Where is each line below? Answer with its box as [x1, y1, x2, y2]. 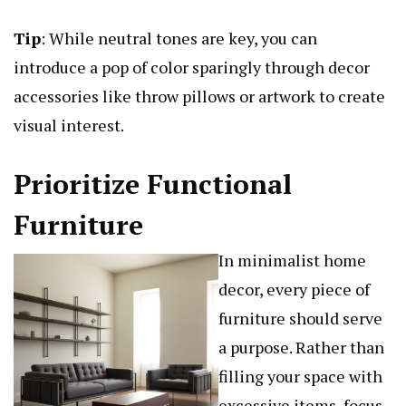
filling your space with [218, 365, 382, 388]
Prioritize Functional [14, 166, 292, 203]
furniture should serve [218, 307, 382, 330]
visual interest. [14, 114, 124, 137]
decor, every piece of [218, 278, 370, 301]
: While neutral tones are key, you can [41, 27, 317, 50]
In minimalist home [218, 249, 366, 272]
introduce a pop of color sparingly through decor [14, 56, 370, 79]
